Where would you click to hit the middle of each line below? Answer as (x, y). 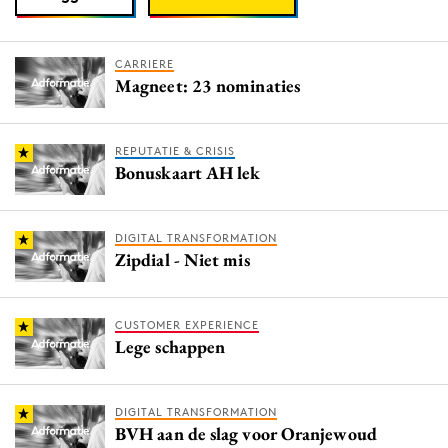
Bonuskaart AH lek (188, 172)
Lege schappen (170, 346)
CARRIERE (144, 63)
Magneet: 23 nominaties (207, 85)
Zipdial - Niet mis (182, 259)
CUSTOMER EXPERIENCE (187, 324)
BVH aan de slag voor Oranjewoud (246, 433)
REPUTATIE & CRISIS (175, 150)
